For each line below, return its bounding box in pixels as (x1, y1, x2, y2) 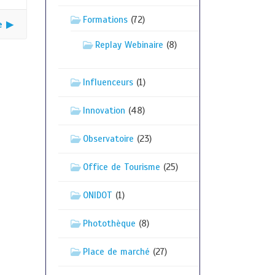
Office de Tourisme (82, 161, 160, 172)
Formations (82, 14, 128, 25)
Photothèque (82, 218, 136, 229)
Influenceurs (82, 77, 133, 88)
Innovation (82, 105, 125, 116)
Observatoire (82, 133, 134, 144)
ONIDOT (82, 190, 112, 201)
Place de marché (82, 246, 150, 257)
